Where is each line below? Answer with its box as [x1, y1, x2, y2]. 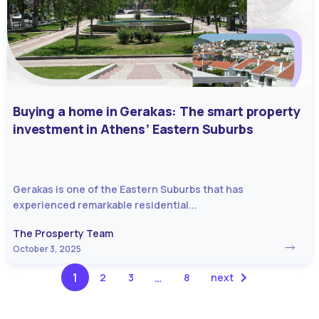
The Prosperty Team [13, 226, 113, 240]
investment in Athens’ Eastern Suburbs [13, 120, 253, 137]
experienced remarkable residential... [13, 197, 197, 211]
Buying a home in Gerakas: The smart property [13, 102, 300, 120]
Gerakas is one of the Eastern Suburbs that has [13, 182, 244, 196]
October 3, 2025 [13, 242, 81, 255]
